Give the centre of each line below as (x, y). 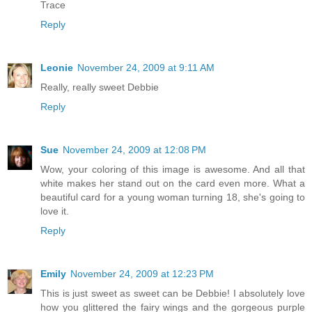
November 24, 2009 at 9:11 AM (146, 68)
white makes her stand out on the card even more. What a (173, 184)
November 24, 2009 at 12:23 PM (142, 274)
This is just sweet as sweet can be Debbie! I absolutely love (173, 294)
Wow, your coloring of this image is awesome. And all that (173, 170)
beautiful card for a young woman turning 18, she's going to (173, 197)
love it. (55, 211)
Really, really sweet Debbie (100, 87)
